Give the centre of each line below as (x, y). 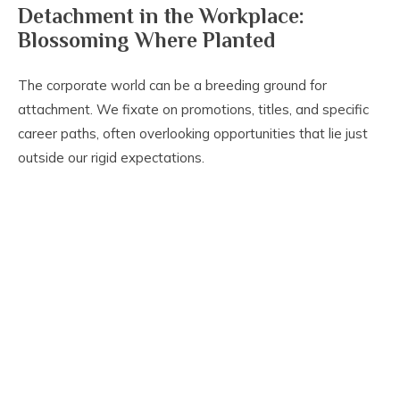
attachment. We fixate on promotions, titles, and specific (193, 110)
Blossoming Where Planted (146, 40)
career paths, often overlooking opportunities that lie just (193, 134)
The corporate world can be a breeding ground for (172, 86)
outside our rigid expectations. (111, 158)
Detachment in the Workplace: (161, 16)
